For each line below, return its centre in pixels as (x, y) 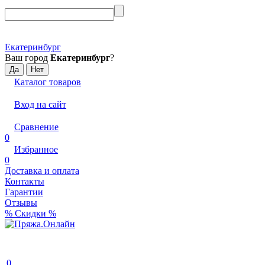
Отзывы (21, 203)
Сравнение (36, 127)
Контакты (25, 181)
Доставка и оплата (42, 171)
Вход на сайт (40, 104)
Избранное (36, 149)
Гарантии (24, 192)
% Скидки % (30, 213)
